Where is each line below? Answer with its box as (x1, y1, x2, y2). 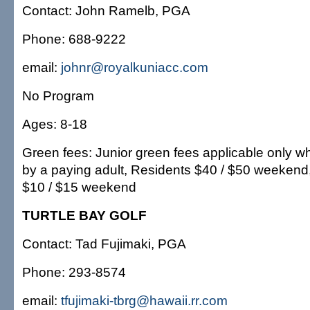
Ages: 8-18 (22, 116, 87, 131)
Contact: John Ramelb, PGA (22, 3, 190, 18)
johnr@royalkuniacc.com (61, 60, 208, 75)
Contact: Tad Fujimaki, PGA (22, 236, 186, 251)
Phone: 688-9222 (22, 31, 126, 46)
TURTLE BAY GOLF (22, 208, 147, 223)
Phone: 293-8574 (22, 264, 126, 280)
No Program (22, 88, 94, 103)
